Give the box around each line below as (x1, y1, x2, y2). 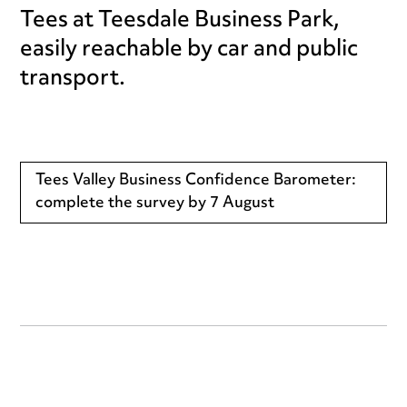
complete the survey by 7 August (35, 187, 275, 219)
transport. (20, 55, 126, 102)
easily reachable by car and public (20, 26, 359, 73)
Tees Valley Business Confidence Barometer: (35, 164, 357, 196)
